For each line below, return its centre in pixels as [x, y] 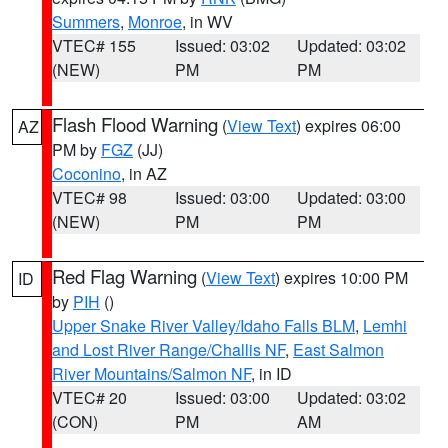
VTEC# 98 [89, 197]
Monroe [155, 21]
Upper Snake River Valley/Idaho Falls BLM [203, 325]
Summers [86, 21]
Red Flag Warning [124, 276]
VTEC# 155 [94, 45]
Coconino [86, 173]
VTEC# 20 [89, 397]
